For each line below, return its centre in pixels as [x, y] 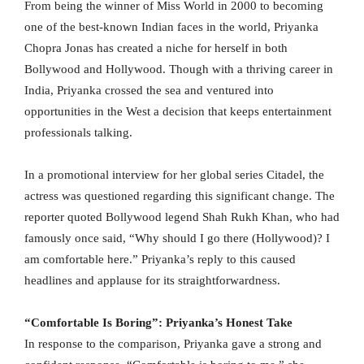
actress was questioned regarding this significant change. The [180, 195]
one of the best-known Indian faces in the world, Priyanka [171, 26]
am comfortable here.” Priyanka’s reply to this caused [160, 259]
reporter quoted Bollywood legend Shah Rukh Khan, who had [182, 217]
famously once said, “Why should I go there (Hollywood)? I [177, 238]
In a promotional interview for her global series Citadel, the [174, 174]
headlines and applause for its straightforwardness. [152, 280]
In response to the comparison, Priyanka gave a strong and [173, 343]
